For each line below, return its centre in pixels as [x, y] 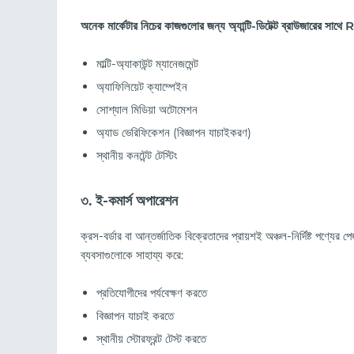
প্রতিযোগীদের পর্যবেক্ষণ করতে [152, 292]
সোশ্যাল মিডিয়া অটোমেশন [147, 110]
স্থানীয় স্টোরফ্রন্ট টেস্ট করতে [151, 338]
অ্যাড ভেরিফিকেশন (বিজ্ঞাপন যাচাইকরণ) [174, 133]
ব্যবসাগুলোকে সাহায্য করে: [132, 254]
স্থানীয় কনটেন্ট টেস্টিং [137, 156]
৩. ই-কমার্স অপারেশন [129, 201]
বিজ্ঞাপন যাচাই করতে [135, 315]
